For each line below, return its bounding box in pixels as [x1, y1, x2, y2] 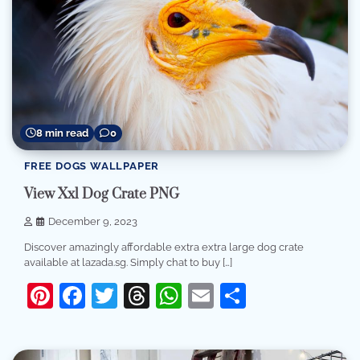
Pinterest [53, 280, 158, 310]
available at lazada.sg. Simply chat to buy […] [24, 256, 232, 268]
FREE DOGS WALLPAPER [24, 160, 160, 173]
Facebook [85, 280, 202, 310]
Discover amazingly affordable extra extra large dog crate [24, 240, 304, 253]
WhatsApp [182, 280, 308, 310]
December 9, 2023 [48, 215, 137, 228]
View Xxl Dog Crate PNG [24, 185, 179, 203]
